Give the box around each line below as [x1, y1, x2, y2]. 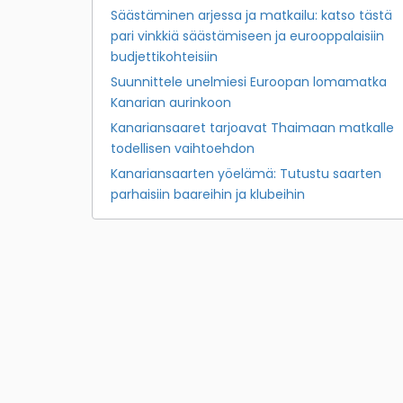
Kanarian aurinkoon [111, 94, 231, 112]
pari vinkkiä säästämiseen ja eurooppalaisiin [111, 27, 384, 46]
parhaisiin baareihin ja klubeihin [111, 185, 305, 204]
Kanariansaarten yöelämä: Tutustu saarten [111, 165, 381, 184]
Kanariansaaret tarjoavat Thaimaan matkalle [111, 119, 394, 138]
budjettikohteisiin [111, 48, 218, 67]
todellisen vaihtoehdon [111, 139, 255, 158]
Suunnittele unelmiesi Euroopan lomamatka [111, 73, 387, 92]
